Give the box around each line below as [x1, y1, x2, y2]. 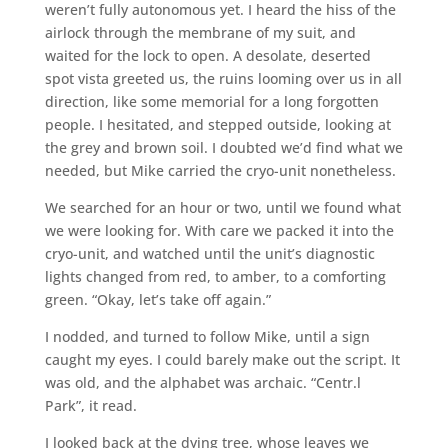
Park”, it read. [44, 395, 137, 415]
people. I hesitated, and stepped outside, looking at [44, 114, 391, 134]
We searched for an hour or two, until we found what [44, 197, 401, 217]
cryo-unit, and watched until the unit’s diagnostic [44, 243, 375, 263]
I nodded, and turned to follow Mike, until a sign [44, 326, 370, 346]
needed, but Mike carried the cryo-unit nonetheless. [44, 160, 396, 180]
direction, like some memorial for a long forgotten [44, 91, 379, 111]
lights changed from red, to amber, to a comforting [44, 266, 386, 286]
